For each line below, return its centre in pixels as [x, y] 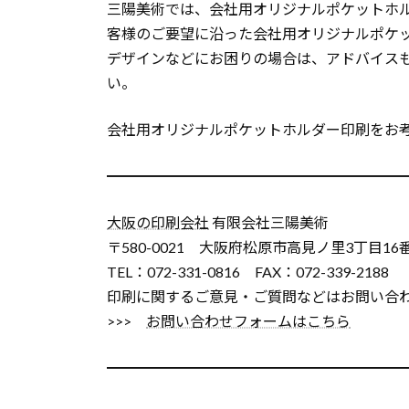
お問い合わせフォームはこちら [248, 320]
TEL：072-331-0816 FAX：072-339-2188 [248, 271]
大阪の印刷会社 [158, 222]
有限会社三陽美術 [269, 222]
